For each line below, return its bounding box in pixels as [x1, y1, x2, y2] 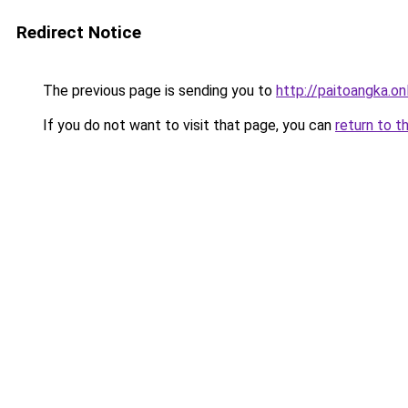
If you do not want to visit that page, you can [39, 117, 335, 134]
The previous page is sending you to [39, 82, 276, 99]
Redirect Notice [16, 22, 141, 43]
